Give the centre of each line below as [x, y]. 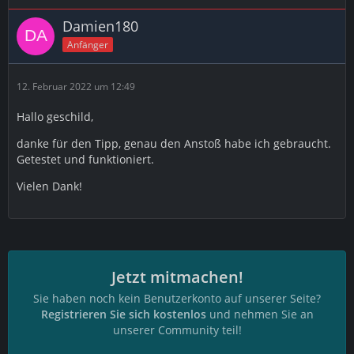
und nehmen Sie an [260, 314]
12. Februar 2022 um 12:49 [76, 87]
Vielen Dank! [49, 186]
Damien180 [100, 26]
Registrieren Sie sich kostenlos [123, 314]
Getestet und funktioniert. [85, 159]
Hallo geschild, [55, 117]
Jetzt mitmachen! [177, 277]
